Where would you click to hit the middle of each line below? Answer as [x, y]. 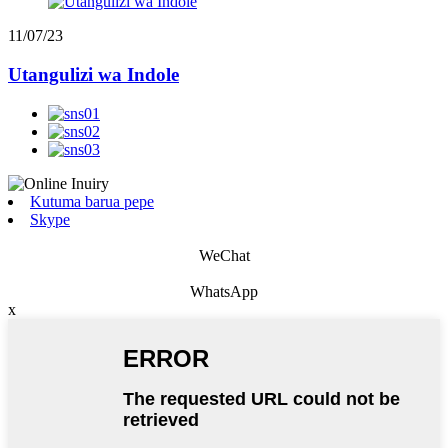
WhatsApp [224, 291]
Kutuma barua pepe [92, 201]
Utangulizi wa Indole [93, 75]
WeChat [224, 255]
